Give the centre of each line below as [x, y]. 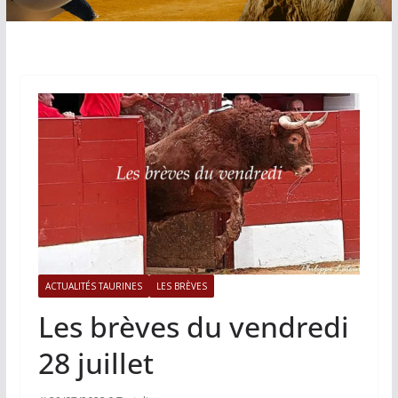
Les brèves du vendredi [193, 327]
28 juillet [96, 363]
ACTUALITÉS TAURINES [93, 287]
